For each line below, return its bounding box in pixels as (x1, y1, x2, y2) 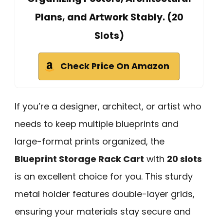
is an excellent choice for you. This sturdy (15, 170, 193, 182)
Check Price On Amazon (60, 60, 169, 72)
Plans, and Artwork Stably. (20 (35, 10, 183, 24)
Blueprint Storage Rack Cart (15, 152, 144, 165)
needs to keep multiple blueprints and (15, 117, 179, 130)
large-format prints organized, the (15, 135, 164, 147)
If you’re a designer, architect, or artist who (15, 100, 201, 112)
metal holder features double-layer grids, (15, 187, 195, 200)
